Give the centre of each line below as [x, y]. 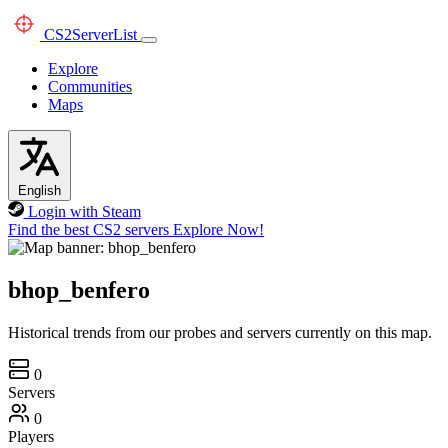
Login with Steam [84, 211]
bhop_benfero [79, 289]
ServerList [104, 34]
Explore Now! [218, 229]
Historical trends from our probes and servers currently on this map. [220, 332]
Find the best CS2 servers [88, 229]
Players [31, 436]
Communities [90, 86]
